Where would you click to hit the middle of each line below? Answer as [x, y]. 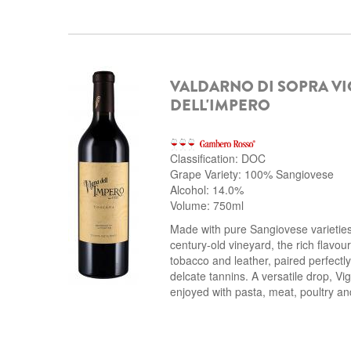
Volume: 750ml [207, 205]
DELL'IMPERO [220, 105]
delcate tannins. [211, 276]
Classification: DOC [218, 158]
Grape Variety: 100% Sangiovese [252, 174]
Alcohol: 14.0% [207, 190]
